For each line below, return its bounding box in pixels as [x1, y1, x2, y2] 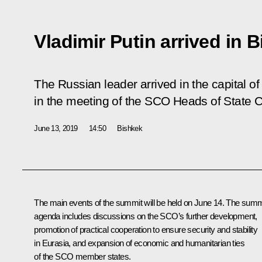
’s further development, [178, 211, 257, 221]
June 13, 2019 [34, 123, 78, 133]
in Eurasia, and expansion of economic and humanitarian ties [34, 237, 244, 248]
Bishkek [117, 123, 143, 133]
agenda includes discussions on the [34, 211, 160, 221]
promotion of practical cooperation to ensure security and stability [34, 224, 258, 235]
